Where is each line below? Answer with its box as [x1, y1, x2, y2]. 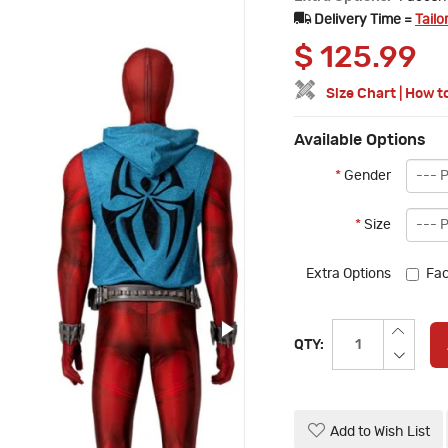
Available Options [294, 132, 426, 149]
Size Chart [326, 87, 396, 102]
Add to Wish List [330, 425, 430, 440]
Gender [341, 169, 391, 184]
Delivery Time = [314, 13, 415, 28]
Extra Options [306, 267, 391, 282]
